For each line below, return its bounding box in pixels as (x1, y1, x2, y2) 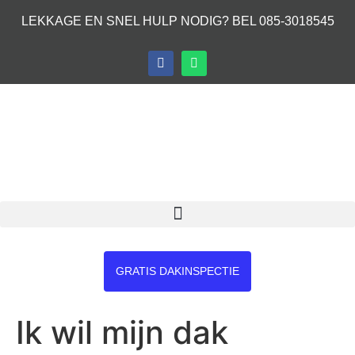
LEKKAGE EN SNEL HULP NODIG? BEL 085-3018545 (21, 14, 334, 28)
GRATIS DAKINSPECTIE (116, 264, 239, 277)
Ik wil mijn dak (16, 312, 228, 352)
